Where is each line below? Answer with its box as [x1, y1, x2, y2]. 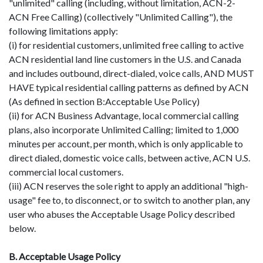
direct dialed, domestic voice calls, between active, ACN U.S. [9, 151, 250, 163]
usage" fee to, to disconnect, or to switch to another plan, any [9, 194, 250, 205]
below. [9, 222, 36, 234]
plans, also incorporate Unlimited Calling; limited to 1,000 [9, 123, 238, 135]
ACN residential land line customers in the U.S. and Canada [9, 53, 241, 65]
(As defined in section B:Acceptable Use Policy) [9, 95, 200, 107]
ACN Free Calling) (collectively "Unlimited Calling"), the [9, 11, 232, 22]
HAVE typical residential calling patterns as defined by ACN [9, 81, 249, 93]
